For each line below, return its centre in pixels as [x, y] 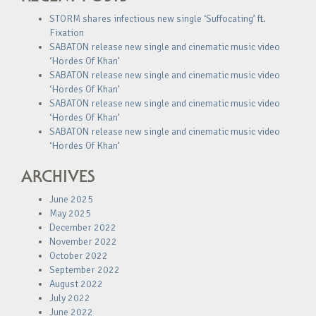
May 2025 [70, 213]
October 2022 [79, 256]
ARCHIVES [58, 176]
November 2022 [83, 242]
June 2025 [71, 199]
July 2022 [70, 298]
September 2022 [85, 270]
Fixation [67, 33]
